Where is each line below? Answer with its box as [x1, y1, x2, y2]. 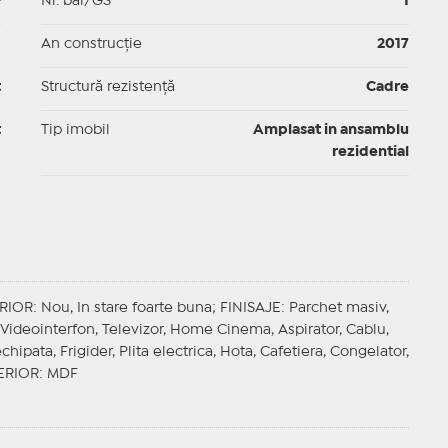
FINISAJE [219, 302, 281, 315]
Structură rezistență [40, 81, 175, 94]
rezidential [331, 146, 409, 159]
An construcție [40, 38, 142, 51]
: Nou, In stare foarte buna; [32, 302, 220, 315]
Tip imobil [40, 124, 110, 137]
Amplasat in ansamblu [252, 124, 409, 137]
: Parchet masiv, [280, 302, 389, 315]
